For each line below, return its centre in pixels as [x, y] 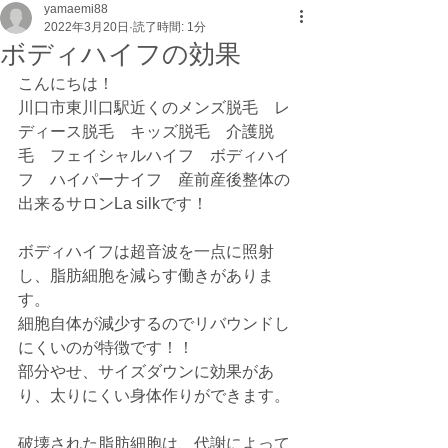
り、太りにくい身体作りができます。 [154, 395]
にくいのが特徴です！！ [106, 347]
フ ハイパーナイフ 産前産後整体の [154, 179]
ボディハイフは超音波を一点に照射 [146, 251]
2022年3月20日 [86, 27]
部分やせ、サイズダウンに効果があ [146, 371]
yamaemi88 [76, 9]
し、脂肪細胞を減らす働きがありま [146, 275]
